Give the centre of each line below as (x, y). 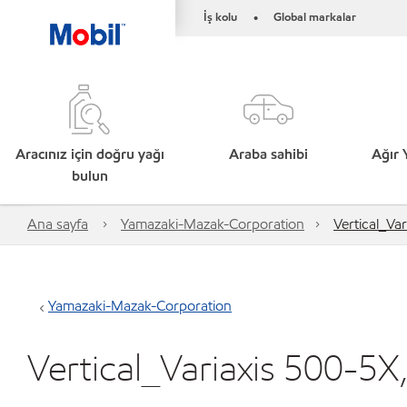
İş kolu (220, 17)
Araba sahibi (269, 154)
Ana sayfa (58, 224)
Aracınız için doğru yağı (89, 154)
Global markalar (315, 17)
